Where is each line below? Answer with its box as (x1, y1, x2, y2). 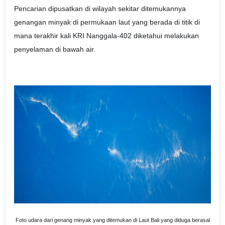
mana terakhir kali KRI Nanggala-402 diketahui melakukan (14, 31, 199, 40)
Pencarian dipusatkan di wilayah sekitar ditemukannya (14, 4, 186, 13)
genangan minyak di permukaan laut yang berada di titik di (14, 18, 200, 26)
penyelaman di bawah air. (14, 45, 95, 53)
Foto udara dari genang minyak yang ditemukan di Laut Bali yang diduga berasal (15, 217, 210, 223)
